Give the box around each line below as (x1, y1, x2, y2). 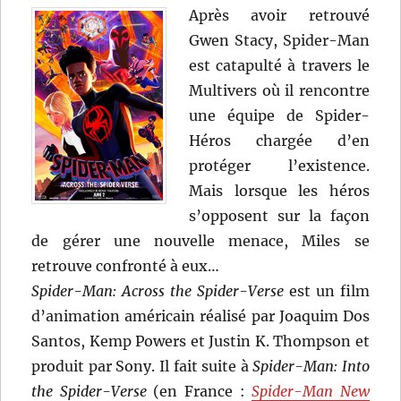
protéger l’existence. (189, 157, 370, 175)
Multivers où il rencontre (189, 81, 370, 100)
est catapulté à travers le (189, 56, 370, 75)
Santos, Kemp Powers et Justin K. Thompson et (31, 332, 370, 351)
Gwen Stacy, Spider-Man (189, 31, 370, 50)
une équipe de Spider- (189, 107, 370, 125)
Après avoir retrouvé (189, 6, 370, 25)
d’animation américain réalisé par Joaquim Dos (31, 307, 370, 326)
